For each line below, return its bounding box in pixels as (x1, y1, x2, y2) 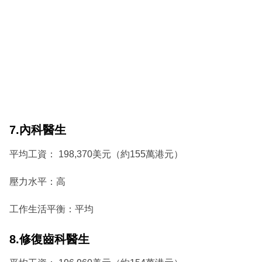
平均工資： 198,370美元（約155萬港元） (9, 149, 183, 159)
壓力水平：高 (9, 176, 65, 187)
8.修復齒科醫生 (9, 232, 89, 246)
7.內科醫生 (9, 123, 66, 137)
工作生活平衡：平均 (9, 204, 94, 214)
